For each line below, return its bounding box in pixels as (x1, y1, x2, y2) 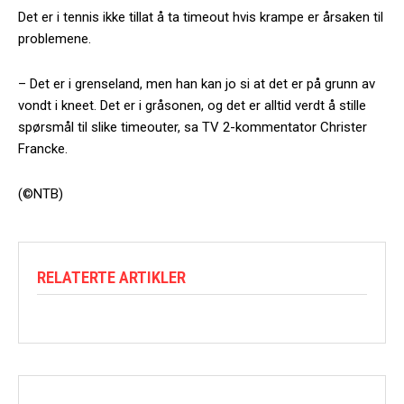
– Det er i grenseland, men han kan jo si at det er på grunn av (18, 75, 375, 92)
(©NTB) (18, 185, 63, 202)
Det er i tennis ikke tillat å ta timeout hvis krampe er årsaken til (18, 8, 383, 25)
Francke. (18, 140, 68, 157)
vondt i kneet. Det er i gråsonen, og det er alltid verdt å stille (18, 96, 366, 114)
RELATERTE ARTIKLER (37, 266, 186, 288)
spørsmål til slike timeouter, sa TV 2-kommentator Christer (18, 118, 367, 135)
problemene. (18, 30, 91, 47)
